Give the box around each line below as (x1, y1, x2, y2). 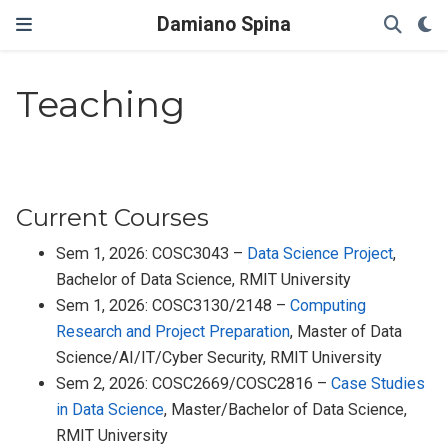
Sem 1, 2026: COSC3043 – (56, 244, 248, 264)
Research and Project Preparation (56, 322, 291, 342)
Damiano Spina (157, 13, 291, 36)
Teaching (16, 82, 186, 127)
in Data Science (56, 400, 165, 420)
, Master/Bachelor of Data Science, (164, 400, 408, 420)
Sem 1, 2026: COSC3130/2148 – (56, 296, 291, 316)
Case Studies (331, 374, 426, 394)
